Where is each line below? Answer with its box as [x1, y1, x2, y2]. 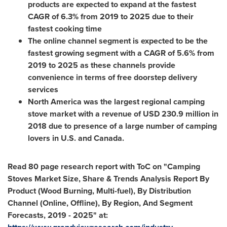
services [28, 84, 58, 95]
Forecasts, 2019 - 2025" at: [8, 209, 108, 221]
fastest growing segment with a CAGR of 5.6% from [28, 47, 214, 59]
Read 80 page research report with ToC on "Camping [8, 161, 200, 172]
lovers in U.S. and [28, 132, 94, 144]
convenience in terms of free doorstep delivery [28, 71, 197, 83]
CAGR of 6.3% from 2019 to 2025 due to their [28, 11, 194, 22]
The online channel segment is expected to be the [28, 35, 208, 47]
